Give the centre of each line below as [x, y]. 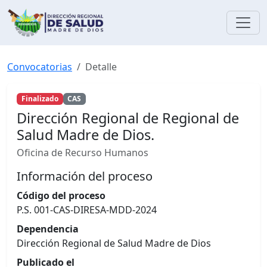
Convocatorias [40, 67]
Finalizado [40, 99]
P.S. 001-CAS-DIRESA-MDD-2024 [87, 210]
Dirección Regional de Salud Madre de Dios [114, 243]
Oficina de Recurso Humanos [83, 153]
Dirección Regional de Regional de [128, 118]
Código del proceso [61, 196]
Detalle [101, 67]
